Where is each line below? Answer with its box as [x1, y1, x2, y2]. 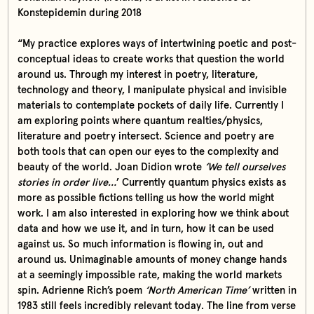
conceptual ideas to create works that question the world [17, 54, 285, 65]
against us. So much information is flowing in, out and [17, 239, 264, 250]
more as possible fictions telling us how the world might [17, 193, 274, 204]
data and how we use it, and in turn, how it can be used [17, 224, 274, 235]
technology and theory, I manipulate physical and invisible [17, 85, 287, 96]
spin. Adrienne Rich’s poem [17, 285, 145, 296]
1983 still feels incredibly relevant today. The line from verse [17, 301, 296, 312]
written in [249, 285, 296, 296]
